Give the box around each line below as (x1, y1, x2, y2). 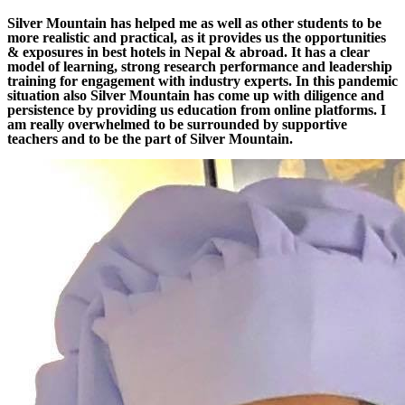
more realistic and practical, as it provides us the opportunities (7, 30, 386, 46)
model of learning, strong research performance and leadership (7, 59, 392, 75)
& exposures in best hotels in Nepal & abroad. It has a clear (7, 44, 370, 61)
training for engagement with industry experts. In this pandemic (7, 73, 398, 89)
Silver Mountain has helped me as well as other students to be (7, 15, 381, 32)
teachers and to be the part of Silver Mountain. (7, 131, 293, 147)
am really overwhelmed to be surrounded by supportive (7, 117, 347, 133)
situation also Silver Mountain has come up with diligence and (7, 88, 384, 104)
